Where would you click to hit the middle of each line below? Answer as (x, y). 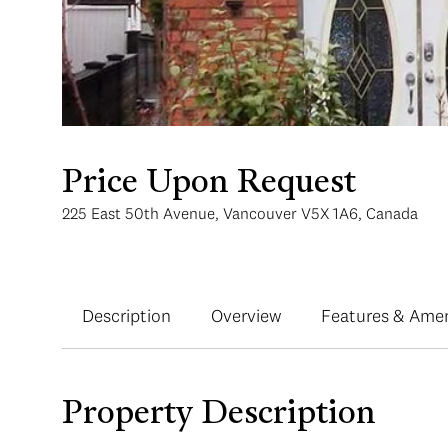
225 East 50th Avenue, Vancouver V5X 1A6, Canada (240, 213)
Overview (246, 315)
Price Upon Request (209, 184)
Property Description (219, 415)
